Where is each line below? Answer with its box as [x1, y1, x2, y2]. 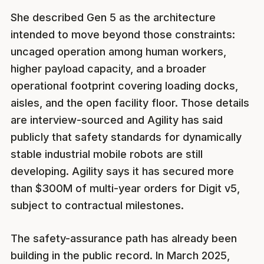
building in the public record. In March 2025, [11, 249, 230, 262]
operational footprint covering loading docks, [11, 80, 238, 93]
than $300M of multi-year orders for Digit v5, [11, 182, 240, 195]
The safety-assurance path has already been [11, 232, 237, 245]
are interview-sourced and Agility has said [11, 114, 223, 127]
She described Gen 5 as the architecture [11, 11, 216, 24]
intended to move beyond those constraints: [11, 28, 235, 41]
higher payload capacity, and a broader [11, 62, 206, 75]
